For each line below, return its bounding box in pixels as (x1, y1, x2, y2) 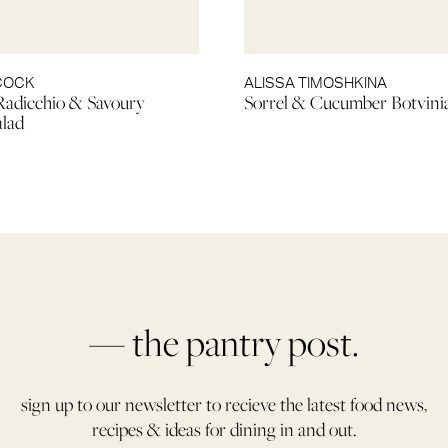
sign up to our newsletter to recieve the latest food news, (20, 392, 427, 418)
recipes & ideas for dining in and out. (91, 417, 356, 443)
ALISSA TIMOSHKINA (243, 76, 387, 92)
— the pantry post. (88, 318, 359, 368)
